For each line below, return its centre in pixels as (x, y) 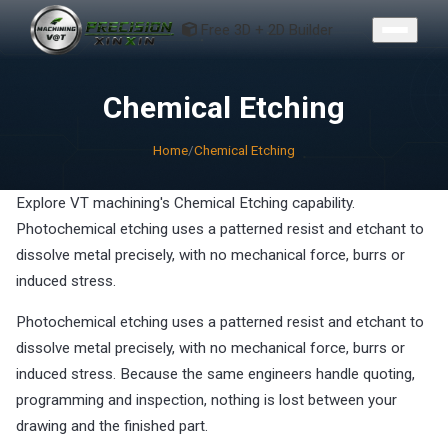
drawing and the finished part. (112, 426)
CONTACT (224, 11)
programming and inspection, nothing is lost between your (206, 400)
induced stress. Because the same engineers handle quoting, (215, 374)
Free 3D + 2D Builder (266, 29)
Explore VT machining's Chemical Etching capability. (185, 203)
